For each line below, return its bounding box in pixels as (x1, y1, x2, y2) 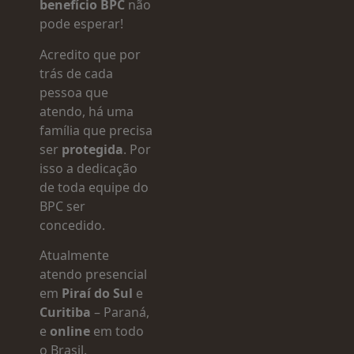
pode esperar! (40, 15, 123, 33)
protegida (62, 140, 123, 158)
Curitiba (40, 303, 94, 321)
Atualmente (40, 246, 109, 264)
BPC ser (40, 197, 85, 215)
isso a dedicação (40, 159, 137, 177)
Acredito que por (40, 45, 141, 63)
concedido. (40, 216, 105, 234)
